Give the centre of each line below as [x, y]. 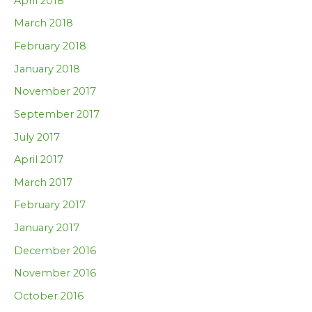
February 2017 [50, 205]
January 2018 [47, 69]
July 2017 [37, 137]
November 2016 [55, 273]
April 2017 [39, 160]
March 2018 [44, 23]
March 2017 [43, 182]
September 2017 [57, 114]
